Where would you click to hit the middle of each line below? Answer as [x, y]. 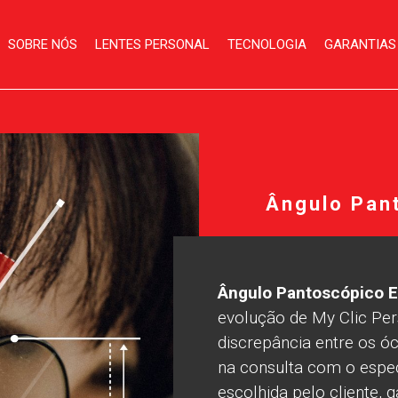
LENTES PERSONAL [152, 44]
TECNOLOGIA [267, 44]
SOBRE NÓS [43, 44]
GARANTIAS [360, 44]
